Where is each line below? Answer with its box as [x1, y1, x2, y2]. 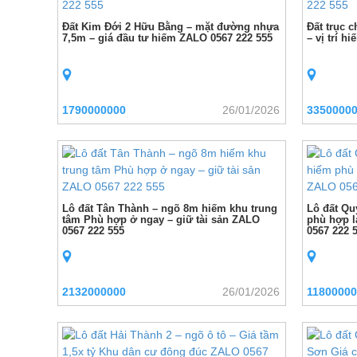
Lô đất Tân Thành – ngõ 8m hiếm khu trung [62, 202, 277, 214]
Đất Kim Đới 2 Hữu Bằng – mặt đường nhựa [62, 21, 279, 33]
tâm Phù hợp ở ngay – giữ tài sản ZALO [62, 214, 260, 226]
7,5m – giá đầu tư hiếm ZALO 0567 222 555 [62, 32, 273, 44]
